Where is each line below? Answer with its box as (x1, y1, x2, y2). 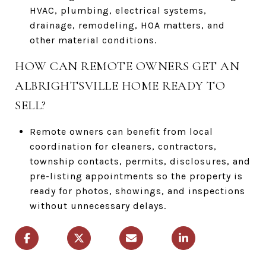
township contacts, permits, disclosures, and (29, 155, 251, 167)
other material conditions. (29, 34, 157, 46)
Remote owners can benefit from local (29, 125, 213, 137)
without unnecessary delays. (29, 199, 166, 211)
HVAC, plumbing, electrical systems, (29, 4, 207, 16)
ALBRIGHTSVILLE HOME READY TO (15, 78, 225, 93)
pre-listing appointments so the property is (29, 170, 243, 182)
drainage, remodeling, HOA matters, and (29, 19, 225, 31)
